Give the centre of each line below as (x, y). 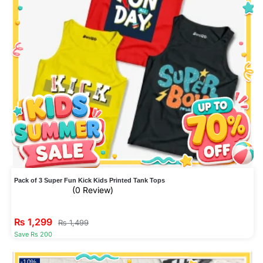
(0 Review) (92, 190)
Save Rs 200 (33, 234)
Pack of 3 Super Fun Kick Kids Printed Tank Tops (89, 180)
